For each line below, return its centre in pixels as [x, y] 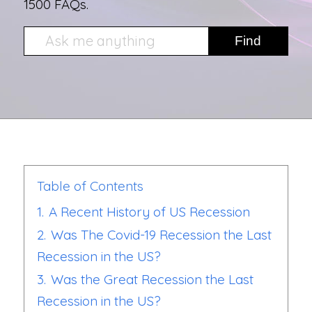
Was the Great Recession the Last [152, 280]
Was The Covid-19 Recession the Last [161, 235]
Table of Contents [90, 186]
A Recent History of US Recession [149, 212]
